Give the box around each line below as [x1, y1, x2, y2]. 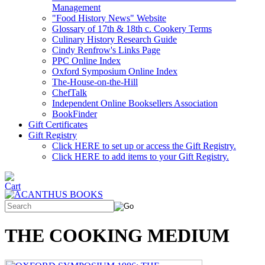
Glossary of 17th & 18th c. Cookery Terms [52, 24, 212, 34]
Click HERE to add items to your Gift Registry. [52, 151, 229, 161]
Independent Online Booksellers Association [52, 98, 218, 108]
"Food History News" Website [52, 13, 166, 23]
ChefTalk [52, 88, 87, 98]
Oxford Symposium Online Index [52, 66, 177, 76]
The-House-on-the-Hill [52, 77, 138, 87]
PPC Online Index [52, 56, 121, 66]
